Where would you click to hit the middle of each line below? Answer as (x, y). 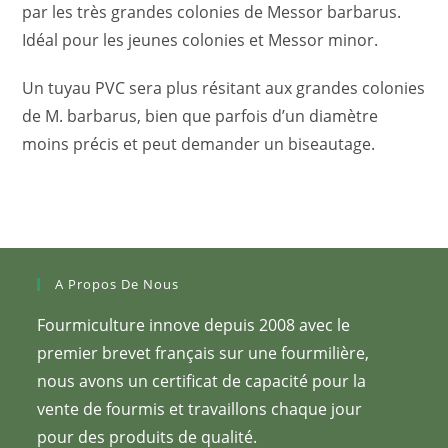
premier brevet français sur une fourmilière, (203, 352)
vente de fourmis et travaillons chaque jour (200, 408)
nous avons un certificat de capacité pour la (202, 380)
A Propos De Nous (117, 283)
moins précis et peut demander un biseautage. (199, 143)
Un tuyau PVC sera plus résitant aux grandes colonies (224, 87)
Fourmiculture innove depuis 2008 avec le (194, 324)
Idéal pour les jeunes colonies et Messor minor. (200, 39)
